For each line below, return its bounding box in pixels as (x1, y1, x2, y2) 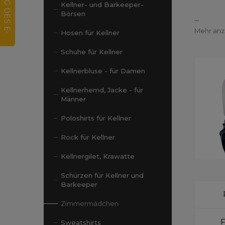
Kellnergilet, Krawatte (61, 152, 135, 160)
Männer (61, 95, 86, 103)
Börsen (61, 10, 85, 18)
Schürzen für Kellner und (61, 171, 144, 179)
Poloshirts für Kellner (61, 114, 131, 122)
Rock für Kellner (61, 133, 115, 141)
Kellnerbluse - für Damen (61, 67, 145, 75)
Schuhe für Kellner (61, 48, 123, 56)
